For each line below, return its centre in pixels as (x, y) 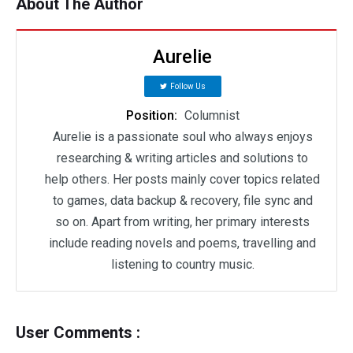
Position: (153, 115)
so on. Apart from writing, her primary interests (182, 221)
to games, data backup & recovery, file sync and (182, 200)
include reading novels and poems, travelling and (182, 243)
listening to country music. (182, 264)
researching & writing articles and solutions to (182, 158)
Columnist (212, 115)
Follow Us (188, 86)
